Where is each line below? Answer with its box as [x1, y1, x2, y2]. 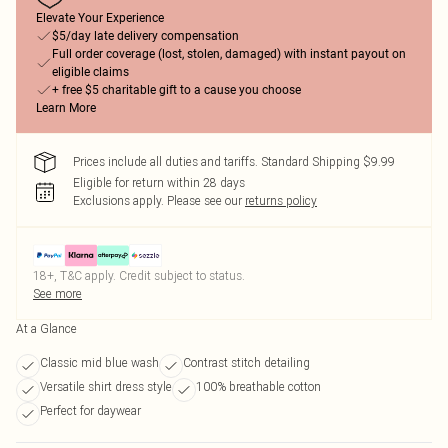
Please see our [167, 193, 242, 208]
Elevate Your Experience [36, 11, 164, 25]
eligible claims [52, 65, 129, 79]
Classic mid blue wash [40, 355, 159, 370]
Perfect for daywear [40, 403, 141, 418]
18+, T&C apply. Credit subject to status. [33, 268, 245, 283]
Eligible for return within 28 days [73, 175, 245, 190]
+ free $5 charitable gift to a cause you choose [52, 83, 301, 97]
